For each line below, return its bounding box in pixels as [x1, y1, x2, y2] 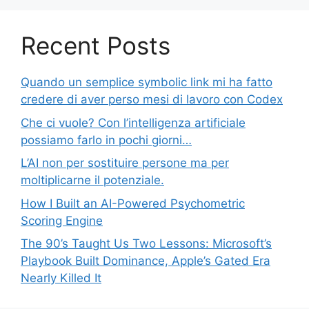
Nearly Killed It [21, 271, 101, 286]
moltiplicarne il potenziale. [21, 173, 164, 188]
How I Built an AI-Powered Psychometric [21, 196, 245, 210]
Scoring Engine [21, 213, 103, 228]
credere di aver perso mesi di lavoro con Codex [21, 92, 283, 107]
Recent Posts [21, 31, 170, 61]
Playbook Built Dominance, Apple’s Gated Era [21, 254, 270, 268]
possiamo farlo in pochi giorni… [21, 132, 192, 147]
